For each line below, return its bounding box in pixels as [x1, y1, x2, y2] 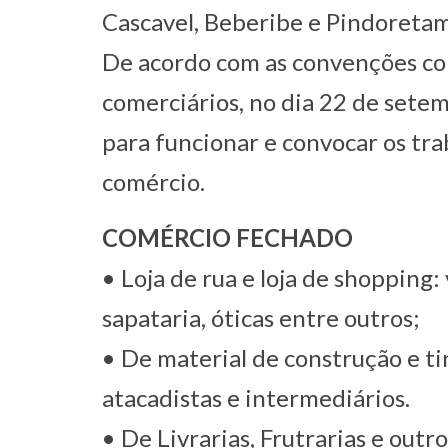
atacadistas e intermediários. [102, 383, 410, 412]
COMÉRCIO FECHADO [102, 223, 353, 252]
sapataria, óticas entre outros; [102, 303, 419, 332]
